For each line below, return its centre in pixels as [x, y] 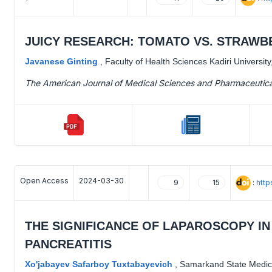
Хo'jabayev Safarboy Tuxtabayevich [100, 264]
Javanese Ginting [63, 61]
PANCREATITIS [68, 244]
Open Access [44, 181]
